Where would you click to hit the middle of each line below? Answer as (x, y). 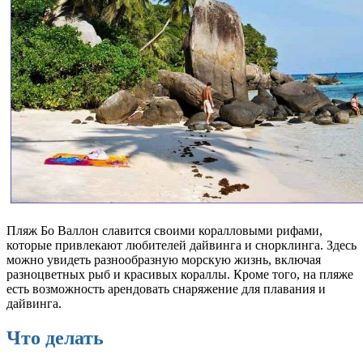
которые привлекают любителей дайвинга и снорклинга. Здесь (181, 245)
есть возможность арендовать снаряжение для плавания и (166, 288)
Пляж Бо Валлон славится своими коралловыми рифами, (164, 230)
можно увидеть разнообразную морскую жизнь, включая (164, 259)
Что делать (55, 337)
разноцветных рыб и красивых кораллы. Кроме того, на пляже (180, 274)
